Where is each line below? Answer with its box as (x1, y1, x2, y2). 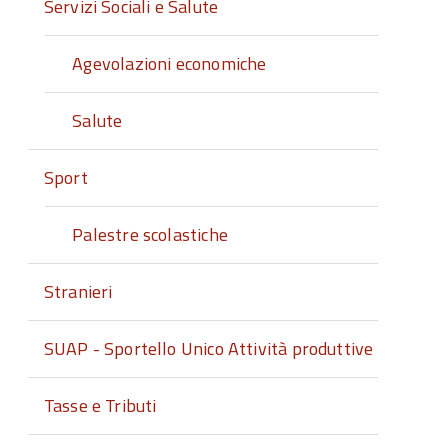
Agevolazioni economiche (72, 50, 267, 77)
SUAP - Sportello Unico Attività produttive (43, 335, 374, 362)
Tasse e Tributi (43, 392, 157, 419)
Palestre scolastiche (72, 221, 228, 248)
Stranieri (43, 278, 113, 305)
